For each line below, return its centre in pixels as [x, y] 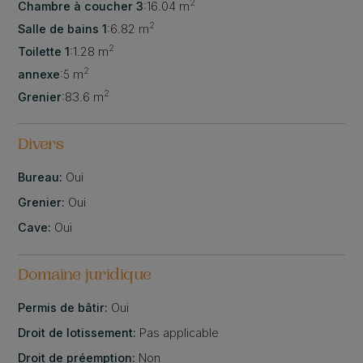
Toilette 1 [44, 51]
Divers [41, 145]
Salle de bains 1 [63, 28]
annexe [39, 74]
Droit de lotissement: [79, 333]
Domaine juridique [85, 277]
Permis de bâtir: [65, 308]
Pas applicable [179, 333]
